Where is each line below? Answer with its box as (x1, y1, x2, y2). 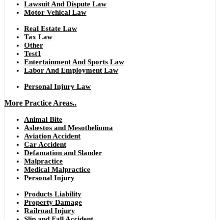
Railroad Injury (24, 206, 75, 215)
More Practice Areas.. (4, 98, 77, 107)
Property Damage (24, 198, 82, 206)
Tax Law (24, 32, 53, 41)
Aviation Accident (24, 132, 81, 140)
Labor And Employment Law (24, 66, 118, 74)
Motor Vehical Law (24, 8, 86, 16)
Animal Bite (24, 115, 62, 123)
